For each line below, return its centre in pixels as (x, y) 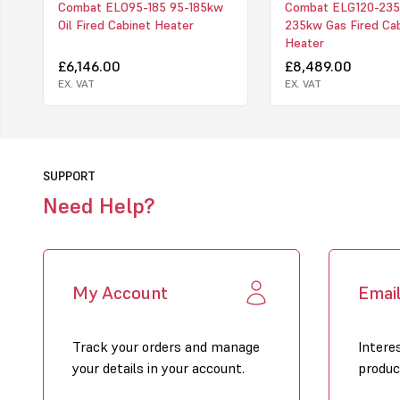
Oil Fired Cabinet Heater (126, 25)
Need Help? (99, 205)
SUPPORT (69, 175)
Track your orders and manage (166, 346)
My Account (120, 292)
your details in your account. (158, 367)
